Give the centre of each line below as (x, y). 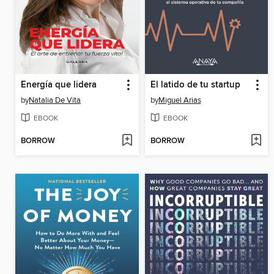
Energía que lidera (59, 85)
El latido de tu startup (195, 85)
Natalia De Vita (55, 101)
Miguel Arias (180, 101)
